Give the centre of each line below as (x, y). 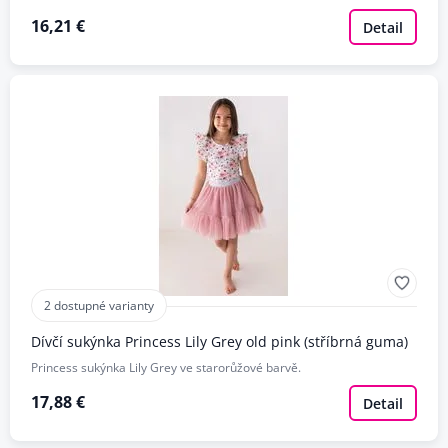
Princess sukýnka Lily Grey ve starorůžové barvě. (165, 368)
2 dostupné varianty (98, 306)
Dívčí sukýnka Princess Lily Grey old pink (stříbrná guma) (219, 342)
